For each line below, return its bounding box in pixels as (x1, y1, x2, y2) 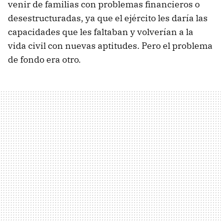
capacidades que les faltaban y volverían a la (8, 26, 193, 37)
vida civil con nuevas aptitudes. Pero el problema (8, 39, 213, 51)
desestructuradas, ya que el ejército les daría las (8, 12, 208, 24)
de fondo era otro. (8, 53, 81, 65)
